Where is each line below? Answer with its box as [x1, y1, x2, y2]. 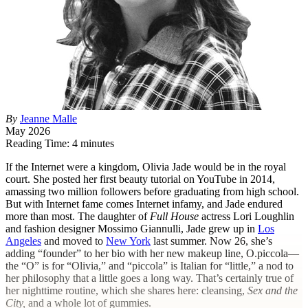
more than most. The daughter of [5, 210, 150, 222]
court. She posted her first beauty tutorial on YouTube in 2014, [5, 173, 275, 185]
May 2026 [5, 124, 50, 137]
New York [106, 234, 151, 247]
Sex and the [247, 284, 298, 296]
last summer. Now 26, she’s [151, 234, 272, 247]
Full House [150, 210, 199, 222]
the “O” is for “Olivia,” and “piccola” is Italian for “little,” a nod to [5, 259, 294, 272]
